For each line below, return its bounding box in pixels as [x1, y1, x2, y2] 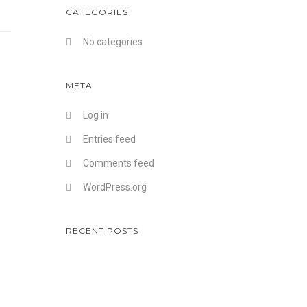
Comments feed [83, 158, 154, 169]
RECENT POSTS [66, 225, 138, 236]
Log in [83, 110, 108, 121]
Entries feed [83, 134, 136, 145]
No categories [83, 36, 143, 47]
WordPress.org [83, 182, 147, 193]
